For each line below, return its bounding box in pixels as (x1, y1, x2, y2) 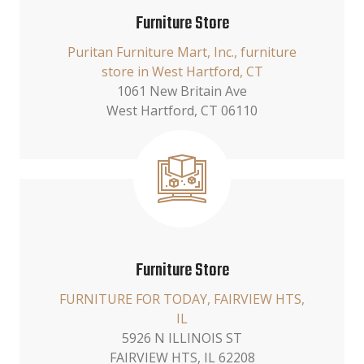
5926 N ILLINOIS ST (122, 329, 242, 347)
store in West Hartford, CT (101, 63, 263, 80)
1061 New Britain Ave (117, 82, 247, 100)
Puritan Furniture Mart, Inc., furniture (67, 43, 297, 61)
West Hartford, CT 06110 (106, 102, 258, 119)
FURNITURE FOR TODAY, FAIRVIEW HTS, (59, 290, 305, 308)
